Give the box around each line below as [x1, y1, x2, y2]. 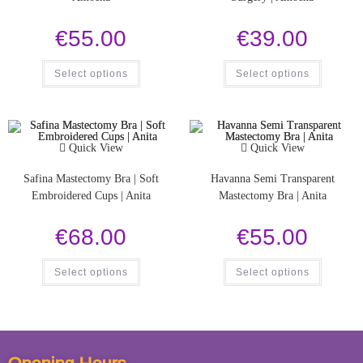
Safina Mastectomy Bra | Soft [23, 173, 159, 186]
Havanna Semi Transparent [210, 173, 335, 186]
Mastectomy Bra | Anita [218, 190, 327, 203]
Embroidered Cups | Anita [31, 190, 151, 203]
